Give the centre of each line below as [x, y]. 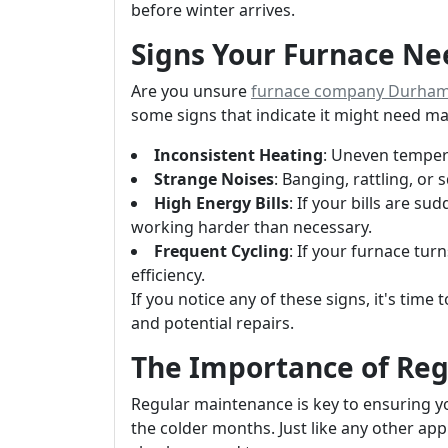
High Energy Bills [221, 203]
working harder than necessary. [251, 227]
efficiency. [168, 275]
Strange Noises [214, 179]
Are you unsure [191, 91]
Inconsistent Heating [238, 155]
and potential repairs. [212, 323]
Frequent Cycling [221, 251]
